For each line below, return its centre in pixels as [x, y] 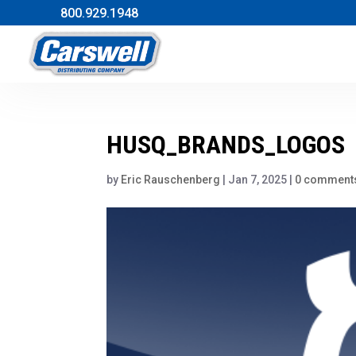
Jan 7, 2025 [258, 179]
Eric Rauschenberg [171, 179]
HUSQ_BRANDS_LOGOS [226, 144]
